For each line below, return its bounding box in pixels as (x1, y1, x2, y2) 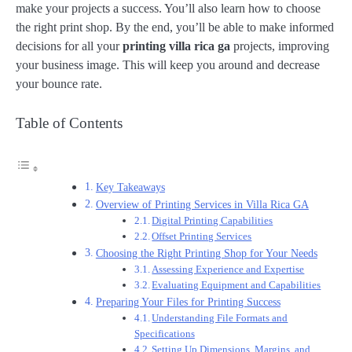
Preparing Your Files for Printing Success (95, 295, 280, 308)
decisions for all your (16, 39, 123, 53)
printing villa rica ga (123, 39, 230, 53)
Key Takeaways (95, 180, 165, 193)
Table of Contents (16, 115, 123, 132)
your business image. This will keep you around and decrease (16, 58, 320, 71)
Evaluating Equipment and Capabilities (152, 278, 321, 291)
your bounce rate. (16, 77, 102, 90)
